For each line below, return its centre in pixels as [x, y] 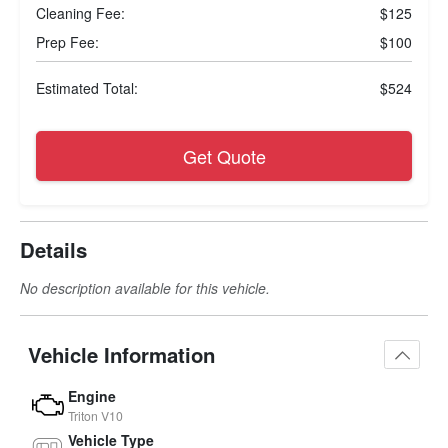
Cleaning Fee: [80, 13]
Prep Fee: [67, 42]
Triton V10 [95, 415]
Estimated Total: [87, 88]
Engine [92, 395]
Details [53, 250]
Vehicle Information [121, 354]
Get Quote [224, 155]
